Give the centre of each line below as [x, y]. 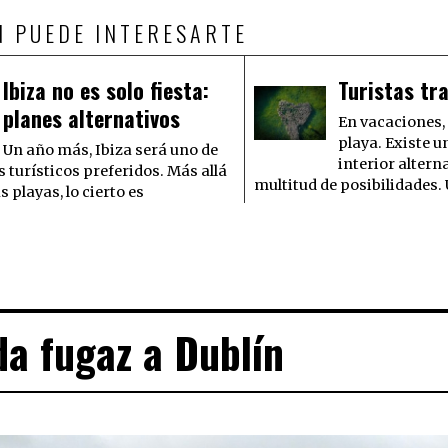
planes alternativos [91, 118]
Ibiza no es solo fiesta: [105, 90]
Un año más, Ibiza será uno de [110, 150]
